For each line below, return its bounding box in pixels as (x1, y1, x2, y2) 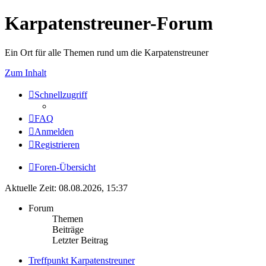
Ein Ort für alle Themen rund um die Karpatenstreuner (5, 47, 208, 58)
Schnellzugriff (34, 89, 87, 100)
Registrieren (34, 139, 80, 150)
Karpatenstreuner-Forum (5, 12, 213, 34)
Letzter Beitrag (52, 235, 108, 245)
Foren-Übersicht (34, 161, 96, 172)
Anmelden (34, 126, 74, 137)
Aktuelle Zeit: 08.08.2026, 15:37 (5, 182, 128, 193)
